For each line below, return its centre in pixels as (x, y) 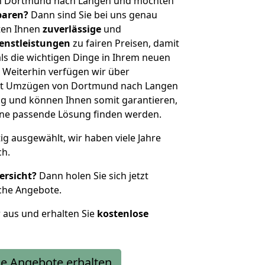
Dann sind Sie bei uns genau (93, 15)
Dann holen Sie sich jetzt (93, 176)
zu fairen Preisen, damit (125, 43)
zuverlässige (72, 29)
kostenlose (123, 214)
